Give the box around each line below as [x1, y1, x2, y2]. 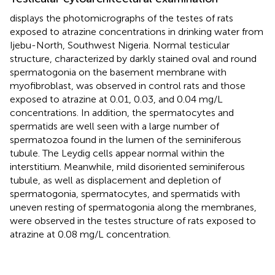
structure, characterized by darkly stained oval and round [10, 52, 257, 64]
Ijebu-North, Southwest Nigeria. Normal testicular [10, 39, 230, 51]
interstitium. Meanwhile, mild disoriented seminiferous [10, 160, 245, 172]
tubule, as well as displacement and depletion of [10, 174, 221, 186]
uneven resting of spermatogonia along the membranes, [10, 201, 257, 213]
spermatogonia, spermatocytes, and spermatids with [10, 187, 240, 199]
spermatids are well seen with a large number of [10, 120, 219, 132]
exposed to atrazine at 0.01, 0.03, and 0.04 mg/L [10, 93, 223, 105]
